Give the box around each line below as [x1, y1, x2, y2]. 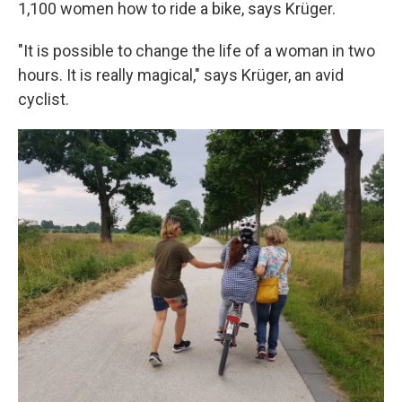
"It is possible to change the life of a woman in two [18, 41, 375, 60]
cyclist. [18, 90, 69, 109]
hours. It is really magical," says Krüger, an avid [18, 66, 344, 84]
